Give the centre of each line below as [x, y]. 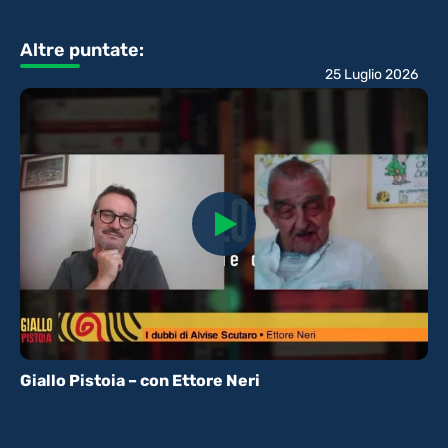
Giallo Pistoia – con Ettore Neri [140, 381]
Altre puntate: [82, 50]
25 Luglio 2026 [371, 75]
